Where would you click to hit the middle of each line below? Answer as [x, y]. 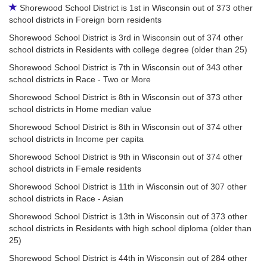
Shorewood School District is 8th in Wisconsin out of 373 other [126, 97]
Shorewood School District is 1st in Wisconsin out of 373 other [135, 8]
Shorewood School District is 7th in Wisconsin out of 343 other [126, 67]
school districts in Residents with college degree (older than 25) [128, 49]
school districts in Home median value [80, 109]
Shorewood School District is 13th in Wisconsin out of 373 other [128, 216]
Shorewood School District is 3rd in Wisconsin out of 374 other [126, 38]
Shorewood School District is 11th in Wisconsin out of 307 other [128, 187]
